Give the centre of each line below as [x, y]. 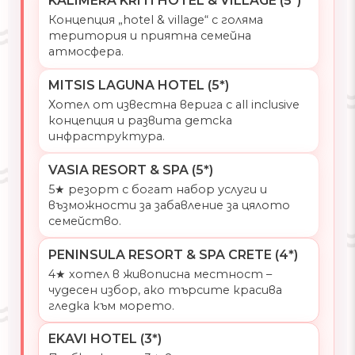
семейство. [84, 221]
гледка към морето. [111, 305]
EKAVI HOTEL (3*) [105, 339]
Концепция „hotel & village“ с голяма [155, 20]
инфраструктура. [106, 137]
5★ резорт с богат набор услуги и [157, 189]
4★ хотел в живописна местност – [160, 274]
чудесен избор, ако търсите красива [165, 290]
